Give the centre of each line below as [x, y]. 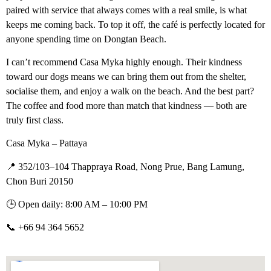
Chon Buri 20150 [40, 181]
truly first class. [35, 120]
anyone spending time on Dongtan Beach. [86, 39]
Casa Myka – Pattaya [47, 143]
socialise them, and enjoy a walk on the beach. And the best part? [130, 91]
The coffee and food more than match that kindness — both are [126, 105]
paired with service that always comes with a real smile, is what [126, 10]
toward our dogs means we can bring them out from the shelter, [126, 76]
